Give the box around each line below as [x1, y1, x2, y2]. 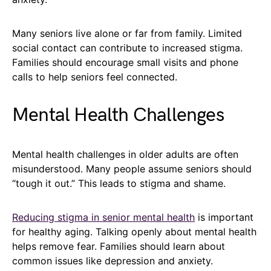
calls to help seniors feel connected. [12, 71, 177, 83]
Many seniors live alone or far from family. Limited [12, 27, 242, 40]
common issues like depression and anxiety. [12, 255, 213, 267]
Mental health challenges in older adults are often [12, 148, 238, 161]
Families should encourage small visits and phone [12, 56, 238, 69]
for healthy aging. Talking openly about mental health [12, 226, 256, 238]
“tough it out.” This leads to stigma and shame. [12, 177, 226, 190]
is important [195, 211, 253, 224]
